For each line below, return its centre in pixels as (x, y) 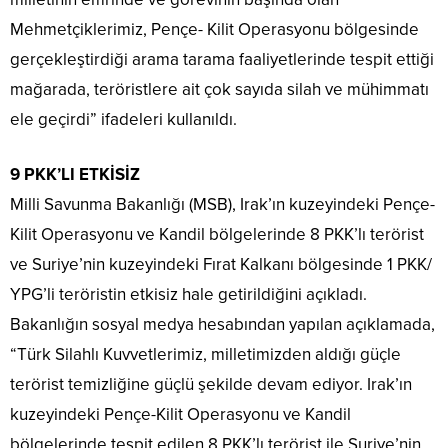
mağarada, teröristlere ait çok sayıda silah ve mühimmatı (219, 90)
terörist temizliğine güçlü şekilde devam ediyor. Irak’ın (211, 385)
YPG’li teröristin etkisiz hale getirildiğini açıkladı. (188, 295)
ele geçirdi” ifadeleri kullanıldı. (123, 120)
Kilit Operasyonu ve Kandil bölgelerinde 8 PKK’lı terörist (217, 235)
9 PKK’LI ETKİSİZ (75, 175)
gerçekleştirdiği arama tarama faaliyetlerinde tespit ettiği (222, 60)
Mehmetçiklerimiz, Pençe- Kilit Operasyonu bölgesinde (214, 30)
